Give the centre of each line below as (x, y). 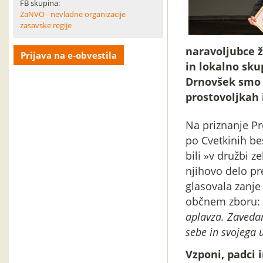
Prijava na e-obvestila (69, 55)
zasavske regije (46, 25)
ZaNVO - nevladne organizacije (73, 14)
